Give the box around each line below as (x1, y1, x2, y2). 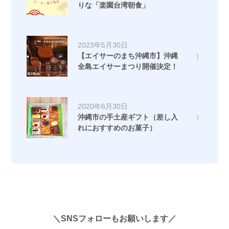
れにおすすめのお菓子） (78, 124, 157, 132)
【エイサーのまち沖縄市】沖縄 (78, 52, 178, 60)
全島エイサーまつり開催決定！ (78, 62, 178, 71)
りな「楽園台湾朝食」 (78, 1, 150, 10)
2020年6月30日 (78, 102, 128, 111)
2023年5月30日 (78, 41, 128, 50)
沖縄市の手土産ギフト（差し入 (78, 113, 178, 122)
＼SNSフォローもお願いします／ (53, 214, 176, 223)
